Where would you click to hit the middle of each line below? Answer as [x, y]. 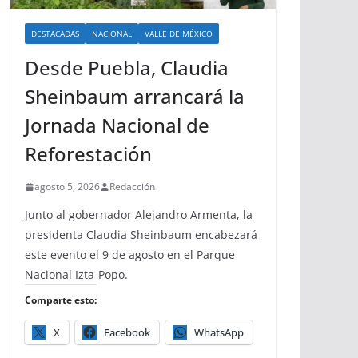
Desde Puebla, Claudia [127, 68]
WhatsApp [219, 333]
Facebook [127, 333]
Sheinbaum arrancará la [135, 97]
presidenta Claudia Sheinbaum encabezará [141, 235]
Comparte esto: [61, 300]
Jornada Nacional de [117, 125]
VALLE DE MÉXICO [179, 34]
